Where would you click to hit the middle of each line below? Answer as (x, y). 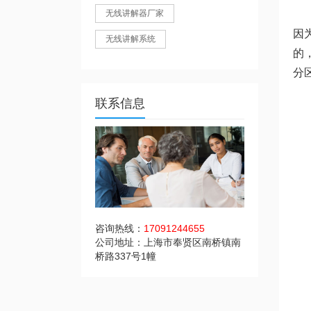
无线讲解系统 (131, 39)
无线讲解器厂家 (135, 13)
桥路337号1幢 (126, 257)
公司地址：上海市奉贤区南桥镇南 (168, 243)
